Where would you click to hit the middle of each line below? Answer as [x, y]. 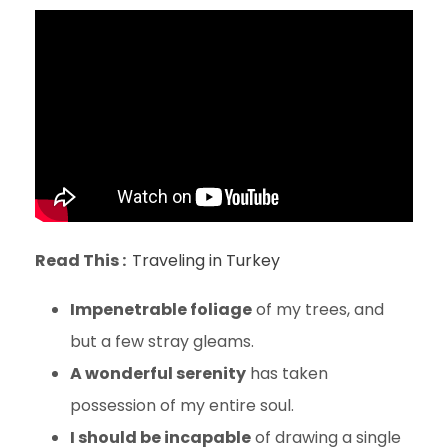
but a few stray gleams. [162, 342]
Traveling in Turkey [206, 261]
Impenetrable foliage [161, 310]
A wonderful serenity [158, 374]
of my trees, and [318, 310]
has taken [287, 374]
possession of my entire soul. [182, 406]
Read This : [83, 261]
